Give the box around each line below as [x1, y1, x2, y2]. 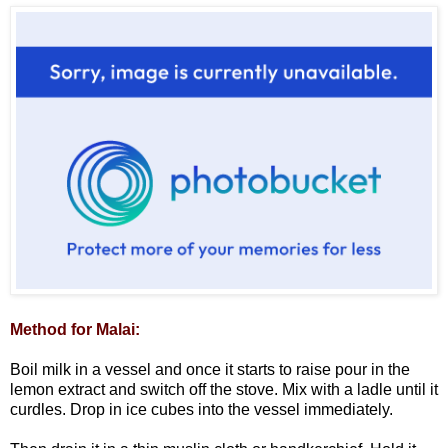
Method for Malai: [10, 321, 140, 339]
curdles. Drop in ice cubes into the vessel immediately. [10, 401, 393, 419]
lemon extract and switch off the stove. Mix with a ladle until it [10, 381, 438, 399]
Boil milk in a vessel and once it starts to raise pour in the [10, 361, 410, 379]
